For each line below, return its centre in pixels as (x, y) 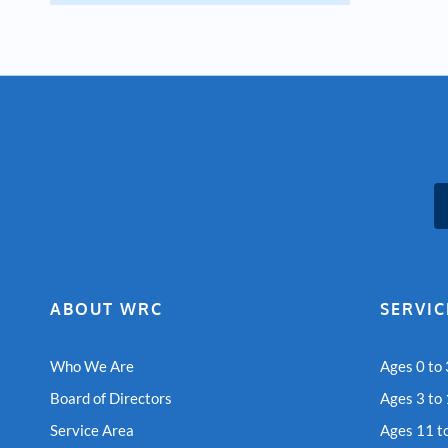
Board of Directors (111, 398)
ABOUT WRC (106, 309)
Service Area (92, 430)
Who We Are (92, 366)
